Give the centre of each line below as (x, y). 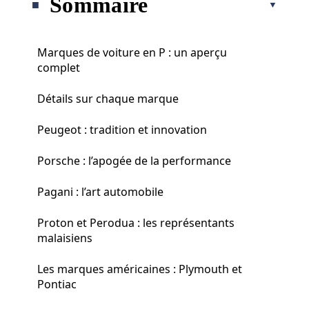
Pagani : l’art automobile (100, 191)
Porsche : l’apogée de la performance (134, 160)
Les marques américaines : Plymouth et (140, 269)
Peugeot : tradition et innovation (122, 129)
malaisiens (65, 238)
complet (59, 67)
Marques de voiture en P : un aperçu (132, 52)
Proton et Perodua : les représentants (136, 222)
